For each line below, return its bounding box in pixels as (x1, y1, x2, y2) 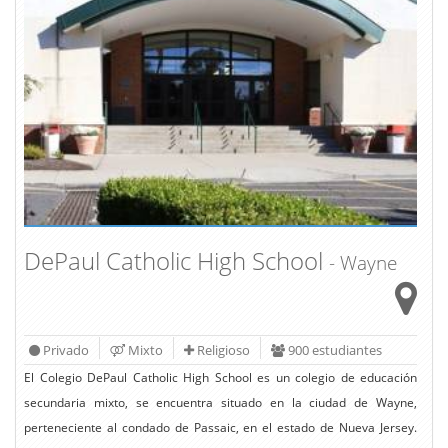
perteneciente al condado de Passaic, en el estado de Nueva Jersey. (24, 418, 417, 436)
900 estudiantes (285, 340, 382, 359)
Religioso (194, 340, 250, 359)
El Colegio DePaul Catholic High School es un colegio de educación (24, 368, 417, 386)
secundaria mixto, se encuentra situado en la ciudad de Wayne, (24, 393, 417, 411)
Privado (40, 340, 89, 359)
